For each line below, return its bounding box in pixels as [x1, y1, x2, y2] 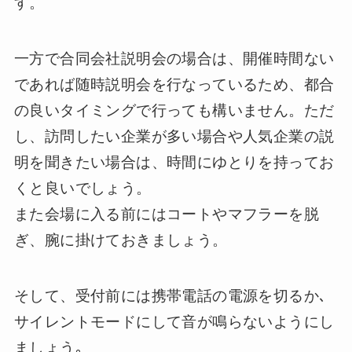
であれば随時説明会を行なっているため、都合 [13, 76, 335, 93]
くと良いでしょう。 [13, 180, 152, 197]
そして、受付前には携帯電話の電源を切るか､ [13, 287, 328, 304]
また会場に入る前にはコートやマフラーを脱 [13, 206, 319, 223]
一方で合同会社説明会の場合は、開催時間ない [13, 50, 335, 68]
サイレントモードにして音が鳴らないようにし [13, 313, 335, 330]
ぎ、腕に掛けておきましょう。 [13, 232, 228, 249]
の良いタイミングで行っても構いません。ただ [13, 102, 335, 119]
